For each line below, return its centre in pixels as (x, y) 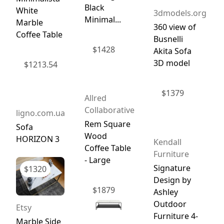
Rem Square (108, 124)
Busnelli (168, 39)
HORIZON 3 (37, 139)
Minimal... (103, 19)
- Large (98, 160)
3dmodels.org (180, 13)
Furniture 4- (175, 216)
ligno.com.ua (40, 113)
